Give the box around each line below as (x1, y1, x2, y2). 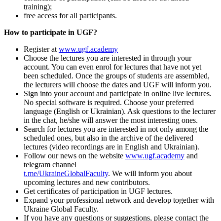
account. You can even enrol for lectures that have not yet (24, 62, 201, 71)
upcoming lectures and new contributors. (24, 178, 150, 186)
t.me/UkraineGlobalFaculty (24, 169, 108, 178)
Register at (24, 44, 59, 53)
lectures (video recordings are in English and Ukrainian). (24, 142, 199, 151)
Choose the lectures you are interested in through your (24, 53, 191, 62)
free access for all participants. (24, 11, 117, 20)
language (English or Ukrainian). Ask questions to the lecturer (24, 107, 216, 115)
